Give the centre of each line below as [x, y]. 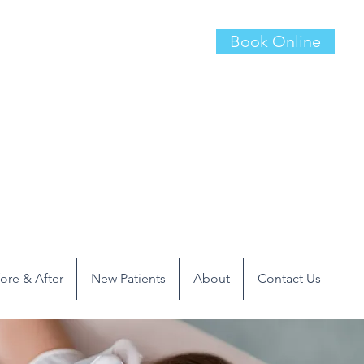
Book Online [275, 41]
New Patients [128, 278]
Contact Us [289, 278]
